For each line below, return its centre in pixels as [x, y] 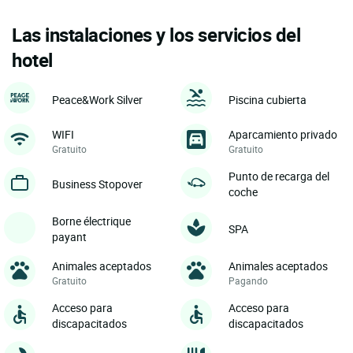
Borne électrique [91, 221]
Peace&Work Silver [97, 99]
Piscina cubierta [268, 99]
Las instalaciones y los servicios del [156, 35]
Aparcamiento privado [283, 135]
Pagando [248, 281]
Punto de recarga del [279, 176]
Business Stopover [97, 184]
